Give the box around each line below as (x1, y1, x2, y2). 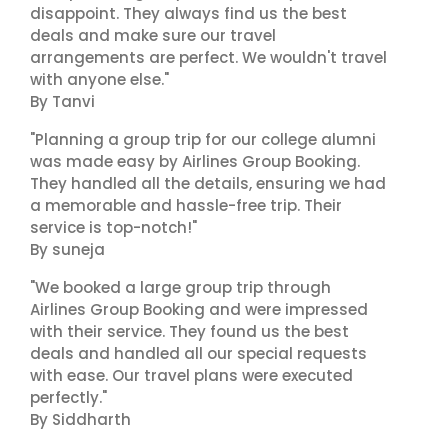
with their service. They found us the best (30, 321, 349, 342)
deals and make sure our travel (30, 25, 276, 46)
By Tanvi (30, 91, 95, 112)
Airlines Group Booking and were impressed (30, 299, 368, 320)
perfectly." (30, 387, 107, 408)
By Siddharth (30, 409, 131, 430)
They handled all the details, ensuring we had (30, 173, 386, 194)
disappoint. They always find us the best (30, 3, 347, 24)
